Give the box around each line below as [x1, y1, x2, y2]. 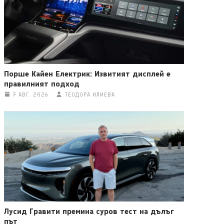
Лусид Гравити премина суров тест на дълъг [3, 206, 174, 216]
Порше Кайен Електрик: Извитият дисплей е [3, 68, 170, 78]
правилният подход [3, 78, 79, 88]
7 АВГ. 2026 [13, 91, 48, 98]
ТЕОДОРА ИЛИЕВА [65, 91, 115, 98]
